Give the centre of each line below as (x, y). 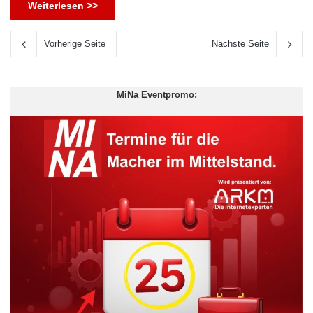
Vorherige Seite (75, 44)
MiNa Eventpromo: (156, 95)
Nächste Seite (240, 44)
